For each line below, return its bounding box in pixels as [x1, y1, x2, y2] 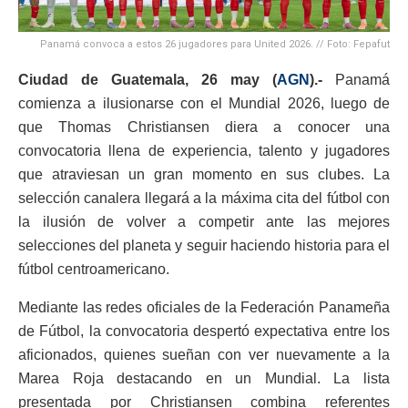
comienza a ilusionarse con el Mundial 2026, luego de [18, 96, 390, 112]
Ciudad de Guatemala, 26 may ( [18, 72, 277, 88]
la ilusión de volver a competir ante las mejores [18, 214, 390, 230]
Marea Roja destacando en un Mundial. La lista [18, 371, 390, 387]
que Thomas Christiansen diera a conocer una [18, 119, 390, 136]
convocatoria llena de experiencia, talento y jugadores [18, 143, 390, 159]
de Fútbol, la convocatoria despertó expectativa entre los [18, 323, 390, 340]
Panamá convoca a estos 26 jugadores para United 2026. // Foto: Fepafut [40, 38, 390, 51]
